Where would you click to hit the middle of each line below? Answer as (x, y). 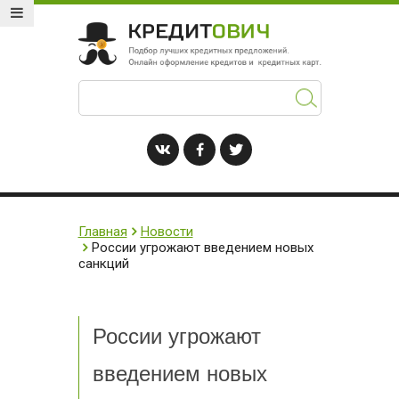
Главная (102, 231)
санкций (103, 263)
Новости (167, 231)
